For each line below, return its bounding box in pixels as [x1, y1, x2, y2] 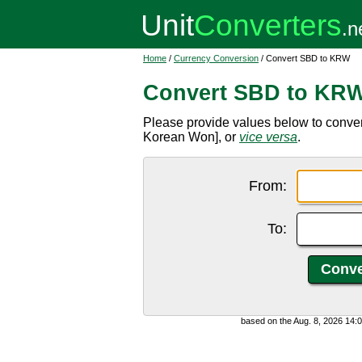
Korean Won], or [143, 130, 239, 144]
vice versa [239, 130, 297, 144]
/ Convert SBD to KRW [259, 53, 350, 63]
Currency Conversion [174, 53, 259, 63]
